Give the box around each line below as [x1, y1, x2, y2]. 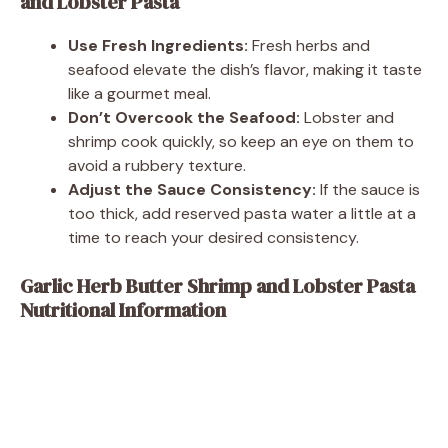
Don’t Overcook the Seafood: [68, 106, 300, 128]
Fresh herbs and [248, 34, 370, 56]
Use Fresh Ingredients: [68, 34, 248, 56]
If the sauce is [316, 178, 420, 200]
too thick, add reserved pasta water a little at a [68, 202, 416, 224]
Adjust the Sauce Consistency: [68, 178, 316, 200]
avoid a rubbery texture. [68, 154, 246, 176]
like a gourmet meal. [68, 82, 211, 104]
